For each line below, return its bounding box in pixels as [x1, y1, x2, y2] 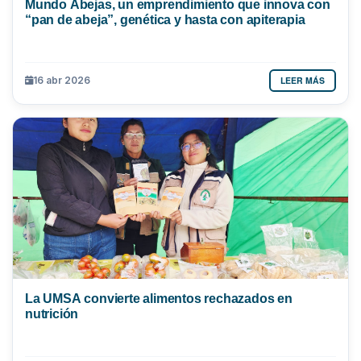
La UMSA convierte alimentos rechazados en [25, 290, 293, 305]
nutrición [25, 305, 79, 321]
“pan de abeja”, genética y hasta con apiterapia [25, 11, 305, 27]
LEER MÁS [280, 73, 325, 86]
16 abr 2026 [33, 74, 90, 87]
